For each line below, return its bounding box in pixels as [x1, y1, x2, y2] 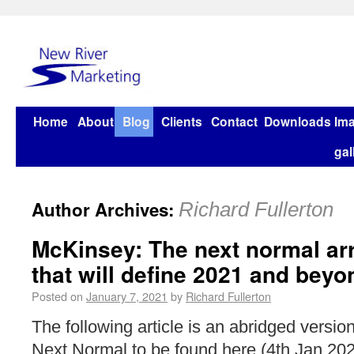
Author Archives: [32, 197, 179, 222]
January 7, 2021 [86, 288, 168, 304]
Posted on [32, 288, 83, 304]
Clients [161, 112, 202, 130]
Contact [211, 112, 258, 130]
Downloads [264, 112, 331, 130]
